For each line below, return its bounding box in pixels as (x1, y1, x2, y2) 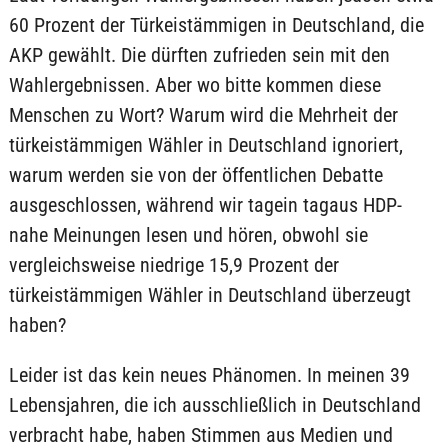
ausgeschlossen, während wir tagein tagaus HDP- (8, 193, 402, 217)
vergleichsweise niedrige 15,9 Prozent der (8, 253, 339, 277)
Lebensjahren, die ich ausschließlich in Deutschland (8, 393, 421, 417)
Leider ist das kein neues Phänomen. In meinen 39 (8, 363, 410, 387)
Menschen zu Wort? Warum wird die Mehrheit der (8, 103, 398, 127)
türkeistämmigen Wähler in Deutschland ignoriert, (8, 133, 403, 157)
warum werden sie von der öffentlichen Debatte (8, 163, 383, 187)
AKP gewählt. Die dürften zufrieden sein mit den (8, 43, 390, 67)
